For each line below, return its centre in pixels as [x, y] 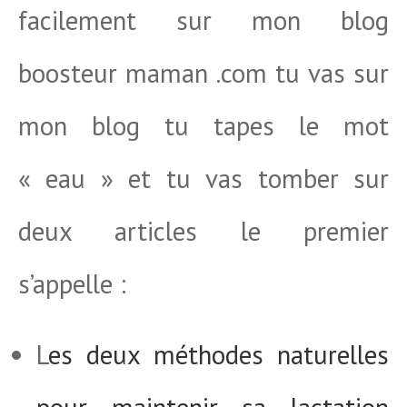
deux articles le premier [203, 231]
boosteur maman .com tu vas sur [203, 73]
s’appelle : [72, 283]
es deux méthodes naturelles [218, 354]
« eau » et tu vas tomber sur [203, 178]
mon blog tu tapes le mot [203, 125]
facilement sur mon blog [203, 20]
